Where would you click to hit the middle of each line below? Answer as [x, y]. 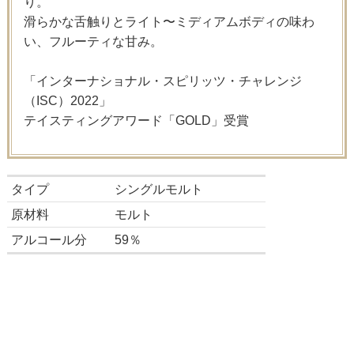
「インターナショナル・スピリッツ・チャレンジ [162, 81]
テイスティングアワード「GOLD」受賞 [136, 120]
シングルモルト [158, 189]
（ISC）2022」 [67, 100]
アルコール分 [49, 239]
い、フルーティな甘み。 [93, 41]
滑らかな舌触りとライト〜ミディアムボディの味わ [169, 21]
